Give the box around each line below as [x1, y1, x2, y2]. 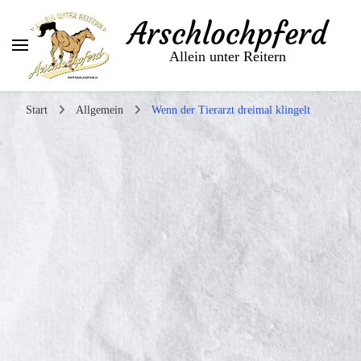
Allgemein [76, 103, 127, 116]
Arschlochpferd [128, 15, 327, 53]
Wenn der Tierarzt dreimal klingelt [151, 103, 310, 116]
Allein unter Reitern [169, 48, 286, 65]
